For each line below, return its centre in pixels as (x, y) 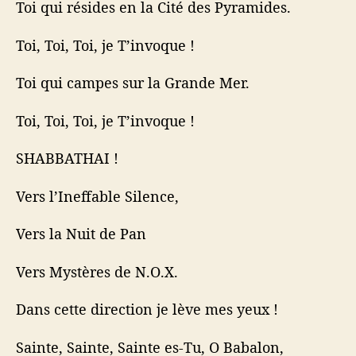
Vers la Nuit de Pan (81, 234)
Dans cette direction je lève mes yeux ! (147, 310)
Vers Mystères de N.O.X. (97, 271)
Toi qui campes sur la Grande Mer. (133, 83)
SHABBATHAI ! (67, 159)
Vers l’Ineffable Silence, (97, 196)
